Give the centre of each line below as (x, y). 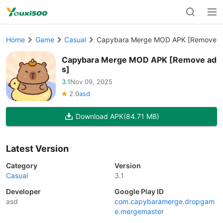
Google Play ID (139, 191)
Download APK (99, 116)
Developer (23, 191)
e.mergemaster (139, 211)
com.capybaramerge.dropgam (165, 201)
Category (22, 166)
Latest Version (37, 149)
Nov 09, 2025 (91, 82)
